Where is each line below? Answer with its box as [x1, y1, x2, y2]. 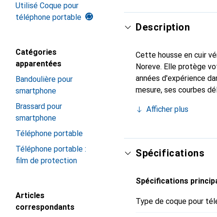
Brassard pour [15, 102, 62, 111]
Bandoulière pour [15, 75, 73, 84]
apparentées [15, 59, 62, 68]
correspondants [15, 202, 75, 212]
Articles [15, 191, 45, 200]
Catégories [15, 47, 57, 57]
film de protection [15, 156, 77, 165]
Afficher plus [146, 105, 188, 114]
